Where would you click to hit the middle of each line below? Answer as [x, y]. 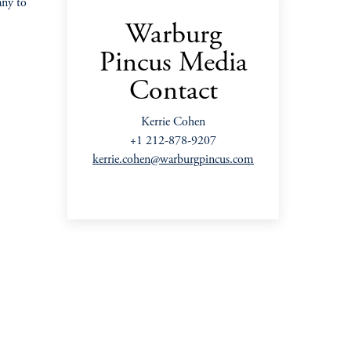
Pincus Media [173, 64]
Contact [173, 92]
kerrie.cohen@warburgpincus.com [173, 160]
